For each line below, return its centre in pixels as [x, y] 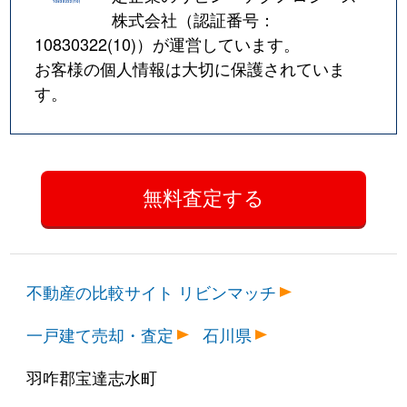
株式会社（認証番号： [194, 20]
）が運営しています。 [218, 44]
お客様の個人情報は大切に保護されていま [190, 69]
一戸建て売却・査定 [100, 334]
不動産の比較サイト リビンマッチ [152, 291]
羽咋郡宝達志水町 [92, 377]
